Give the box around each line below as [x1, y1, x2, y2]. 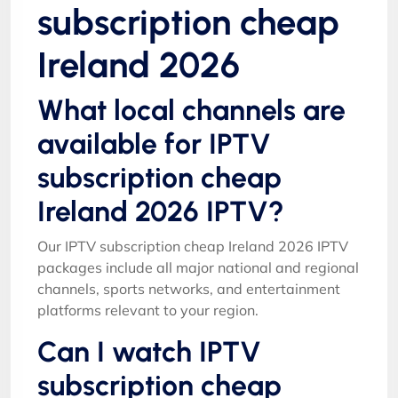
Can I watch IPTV [37, 334, 261, 369]
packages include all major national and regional [37, 258, 359, 276]
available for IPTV [37, 126, 271, 161]
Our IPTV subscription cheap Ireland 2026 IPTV [37, 236, 348, 255]
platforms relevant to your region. [37, 300, 259, 319]
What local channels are [37, 92, 346, 127]
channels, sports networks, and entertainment [37, 279, 340, 298]
